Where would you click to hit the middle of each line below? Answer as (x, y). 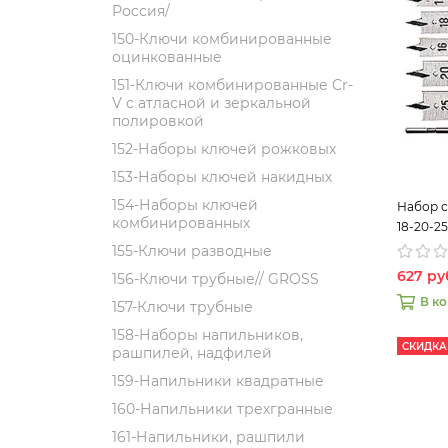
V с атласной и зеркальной (211, 103)
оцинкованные (167, 57)
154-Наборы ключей (185, 205)
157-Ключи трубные (182, 307)
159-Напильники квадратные (218, 381)
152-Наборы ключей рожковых (224, 149)
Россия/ (141, 11)
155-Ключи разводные (192, 251)
